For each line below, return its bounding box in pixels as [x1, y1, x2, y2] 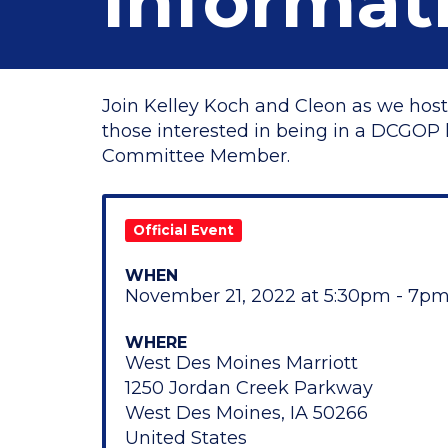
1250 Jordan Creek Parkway [125, 377, 373, 399]
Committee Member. [102, 145, 290, 167]
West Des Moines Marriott [125, 352, 358, 374]
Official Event [133, 222, 235, 238]
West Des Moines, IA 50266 [125, 402, 368, 424]
